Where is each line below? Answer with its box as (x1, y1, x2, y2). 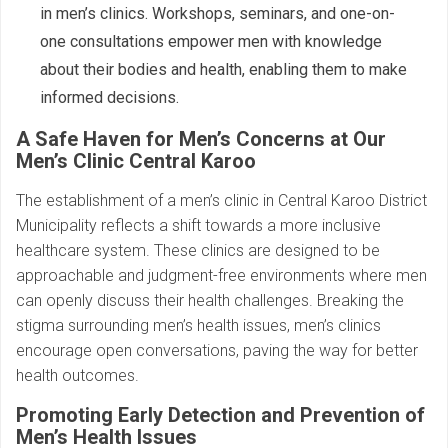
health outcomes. (16, 366, 139, 386)
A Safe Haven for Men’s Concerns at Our (16, 127, 386, 152)
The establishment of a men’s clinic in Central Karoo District (16, 191, 427, 211)
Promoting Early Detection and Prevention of (16, 403, 425, 428)
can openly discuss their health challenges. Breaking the (16, 291, 404, 311)
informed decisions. (40, 88, 179, 108)
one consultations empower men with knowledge (40, 32, 382, 52)
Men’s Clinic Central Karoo (16, 149, 256, 174)
